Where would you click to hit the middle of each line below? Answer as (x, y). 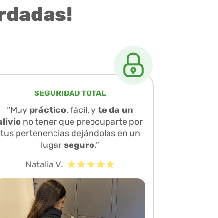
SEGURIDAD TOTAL (70, 93)
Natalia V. (44, 165)
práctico (48, 110)
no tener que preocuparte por (82, 121)
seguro (79, 145)
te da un (116, 110)
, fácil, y (82, 110)
